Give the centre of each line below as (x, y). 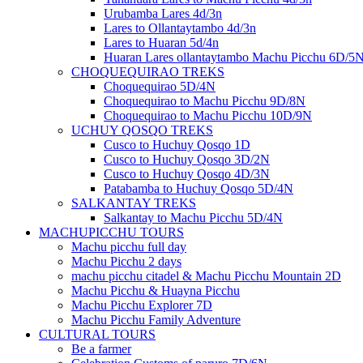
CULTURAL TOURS (97, 335)
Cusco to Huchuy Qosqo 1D (177, 145)
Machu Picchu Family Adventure (156, 320)
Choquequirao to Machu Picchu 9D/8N (205, 101)
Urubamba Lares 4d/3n (163, 14)
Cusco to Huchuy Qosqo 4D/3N (187, 174)
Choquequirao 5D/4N (160, 87)
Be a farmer (101, 349)
